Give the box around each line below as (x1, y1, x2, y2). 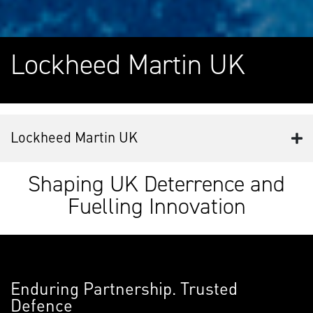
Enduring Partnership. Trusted (10, 275, 238, 300)
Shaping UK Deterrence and (28, 170, 285, 198)
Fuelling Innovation (67, 192, 246, 220)
